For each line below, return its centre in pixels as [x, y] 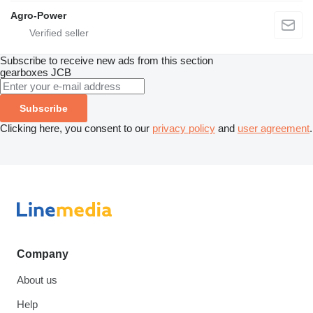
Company [43, 254]
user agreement [274, 129]
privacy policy [184, 129]
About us [37, 279]
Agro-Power [38, 16]
